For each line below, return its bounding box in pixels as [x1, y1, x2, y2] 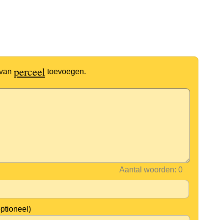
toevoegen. [45, 67, 86, 76]
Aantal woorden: [119, 165, 176, 174]
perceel [14, 64, 45, 79]
